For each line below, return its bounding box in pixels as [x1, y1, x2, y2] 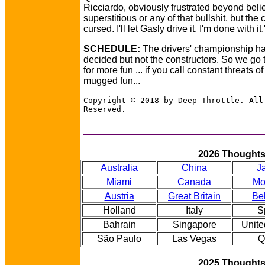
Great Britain [168, 191, 221, 201]
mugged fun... [83, 76, 140, 86]
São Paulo [97, 234, 141, 244]
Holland [102, 205, 136, 215]
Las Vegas [172, 234, 216, 244]
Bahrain [102, 219, 136, 230]
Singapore [172, 219, 216, 230]
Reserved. [83, 105, 126, 114]
